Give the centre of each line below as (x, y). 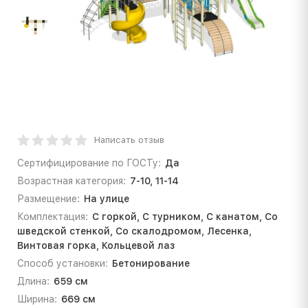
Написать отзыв (129, 140)
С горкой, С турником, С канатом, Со (185, 216)
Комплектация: (53, 216)
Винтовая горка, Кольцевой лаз (96, 245)
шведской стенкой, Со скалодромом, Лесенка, (134, 231)
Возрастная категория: (71, 180)
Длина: (33, 281)
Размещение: (48, 198)
